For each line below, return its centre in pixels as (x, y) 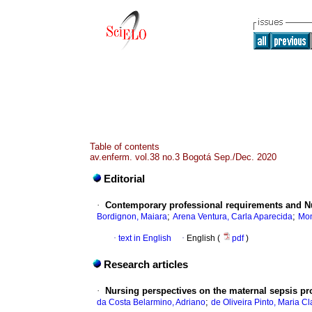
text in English (145, 239)
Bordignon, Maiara (132, 217)
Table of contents (125, 147)
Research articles (146, 265)
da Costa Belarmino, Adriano (151, 303)
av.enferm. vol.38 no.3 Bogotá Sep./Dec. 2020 (183, 157)
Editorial (124, 179)
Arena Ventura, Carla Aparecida (233, 217)
